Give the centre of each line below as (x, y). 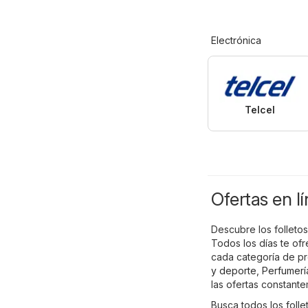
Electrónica (236, 40)
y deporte (234, 270)
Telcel (260, 109)
